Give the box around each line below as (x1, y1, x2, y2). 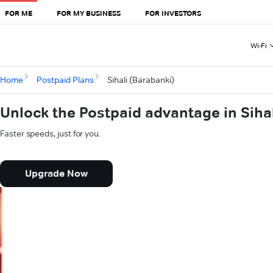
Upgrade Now (25, 168, 88, 180)
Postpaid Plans (36, 74, 94, 86)
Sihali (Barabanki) (107, 74, 174, 86)
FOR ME (5, 8, 32, 18)
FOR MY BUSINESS (57, 8, 121, 18)
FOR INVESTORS (145, 8, 201, 18)
